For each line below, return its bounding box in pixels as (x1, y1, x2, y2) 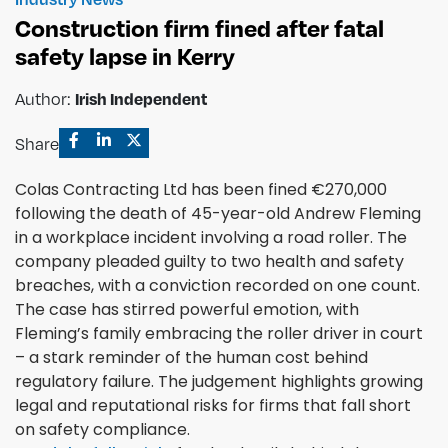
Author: (15, 88, 75, 109)
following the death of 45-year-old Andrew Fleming (15, 201, 421, 225)
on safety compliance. (15, 417, 190, 441)
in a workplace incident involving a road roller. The (15, 225, 407, 249)
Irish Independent (75, 87, 208, 109)
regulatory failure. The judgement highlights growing (15, 369, 423, 393)
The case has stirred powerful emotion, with (15, 297, 359, 321)
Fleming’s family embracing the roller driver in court (15, 321, 423, 345)
